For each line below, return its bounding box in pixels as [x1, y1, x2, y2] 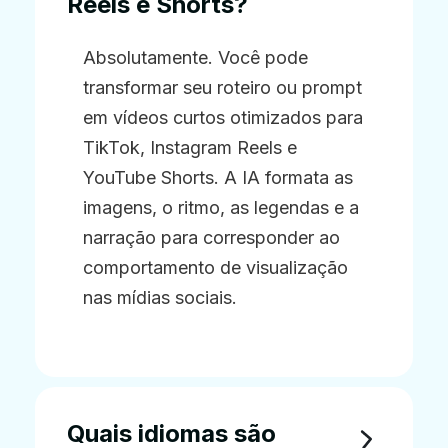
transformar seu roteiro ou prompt [83, 76, 362, 98]
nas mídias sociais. [83, 286, 237, 308]
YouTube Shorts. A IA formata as [83, 166, 353, 188]
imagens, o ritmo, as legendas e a [83, 196, 359, 218]
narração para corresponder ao [83, 226, 340, 248]
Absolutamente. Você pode [83, 46, 308, 68]
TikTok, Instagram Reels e [83, 136, 297, 158]
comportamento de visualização [83, 256, 348, 278]
